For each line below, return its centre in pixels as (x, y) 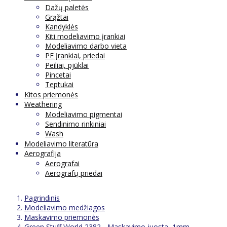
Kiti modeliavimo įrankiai (85, 36)
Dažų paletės (67, 7)
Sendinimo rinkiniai (75, 124)
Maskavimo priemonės (62, 217)
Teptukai (59, 84)
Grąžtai (57, 17)
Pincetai (58, 74)
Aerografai (62, 163)
